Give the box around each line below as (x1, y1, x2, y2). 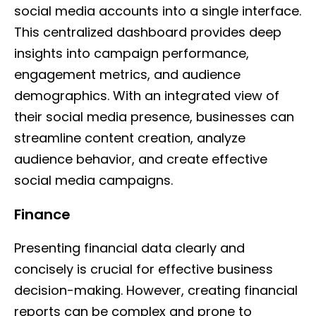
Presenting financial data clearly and (14, 239, 245, 257)
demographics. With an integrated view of (14, 87, 279, 105)
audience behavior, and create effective (14, 150, 267, 169)
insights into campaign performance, (14, 44, 249, 63)
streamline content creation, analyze (14, 129, 245, 147)
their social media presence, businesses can (14, 108, 294, 126)
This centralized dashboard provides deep (14, 23, 281, 42)
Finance (14, 205, 71, 225)
